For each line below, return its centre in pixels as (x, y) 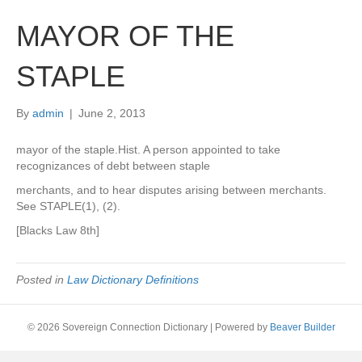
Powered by (242, 327)
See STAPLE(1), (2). (68, 206)
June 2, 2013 (112, 113)
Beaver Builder (302, 327)
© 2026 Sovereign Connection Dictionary (117, 327)
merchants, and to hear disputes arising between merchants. (171, 190)
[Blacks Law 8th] (58, 230)
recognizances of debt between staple (113, 166)
